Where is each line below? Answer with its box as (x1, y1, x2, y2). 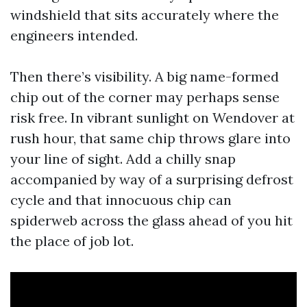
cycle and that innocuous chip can (10, 191, 232, 208)
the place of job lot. (10, 232, 134, 249)
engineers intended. (10, 27, 138, 44)
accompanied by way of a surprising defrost (10, 171, 293, 188)
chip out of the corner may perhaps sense (10, 88, 280, 106)
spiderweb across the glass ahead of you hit (10, 212, 293, 229)
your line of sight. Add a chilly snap (10, 150, 236, 167)
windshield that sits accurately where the (10, 6, 279, 23)
